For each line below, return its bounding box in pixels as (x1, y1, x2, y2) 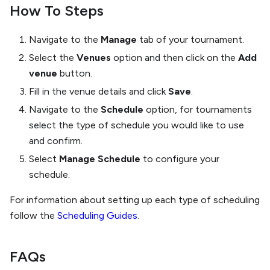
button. (57, 67, 92, 79)
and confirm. (29, 135, 83, 146)
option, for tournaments (143, 104, 252, 115)
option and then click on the (111, 52, 238, 63)
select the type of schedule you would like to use (29, 119, 244, 131)
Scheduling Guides (57, 210, 137, 221)
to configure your (140, 153, 219, 165)
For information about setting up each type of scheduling (10, 194, 260, 206)
